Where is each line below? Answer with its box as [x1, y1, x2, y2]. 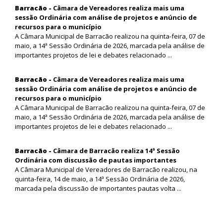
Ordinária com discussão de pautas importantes [15, 155, 176, 165]
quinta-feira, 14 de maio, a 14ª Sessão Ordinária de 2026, [15, 174, 185, 183]
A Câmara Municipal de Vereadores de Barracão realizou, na [15, 165, 197, 174]
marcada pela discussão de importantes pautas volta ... [15, 183, 181, 193]
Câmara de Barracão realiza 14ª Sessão [53, 146, 180, 155]
